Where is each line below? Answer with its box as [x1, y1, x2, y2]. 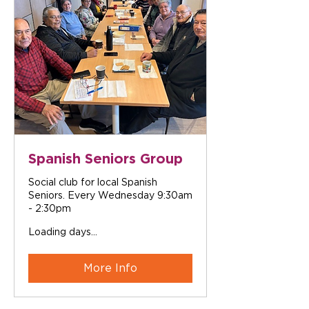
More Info [83, 261, 137, 275]
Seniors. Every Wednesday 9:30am [28, 190, 192, 201]
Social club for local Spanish [28, 177, 157, 188]
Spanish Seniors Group [28, 150, 183, 166]
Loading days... [28, 226, 97, 237]
